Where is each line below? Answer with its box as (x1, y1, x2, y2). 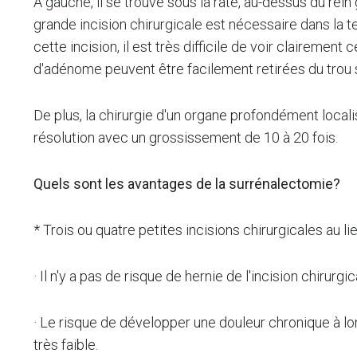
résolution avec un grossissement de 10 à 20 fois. (33, 129, 338, 146)
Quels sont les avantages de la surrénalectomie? (33, 175, 340, 192)
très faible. (33, 336, 98, 353)
